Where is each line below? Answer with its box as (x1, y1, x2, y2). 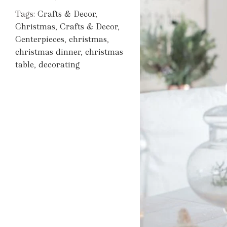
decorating (39, 59, 80, 70)
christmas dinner (15, 46, 81, 57)
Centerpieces (15, 33, 64, 45)
